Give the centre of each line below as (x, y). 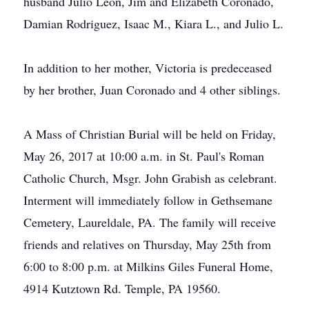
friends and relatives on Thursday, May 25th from (147, 244)
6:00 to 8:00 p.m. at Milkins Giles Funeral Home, (148, 266)
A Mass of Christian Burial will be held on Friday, (150, 134)
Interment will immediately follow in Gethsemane (148, 200)
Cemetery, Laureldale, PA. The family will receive (150, 222)
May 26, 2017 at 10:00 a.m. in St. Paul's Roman (144, 156)
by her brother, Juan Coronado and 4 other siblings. (152, 90)
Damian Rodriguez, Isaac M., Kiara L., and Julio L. (153, 23)
